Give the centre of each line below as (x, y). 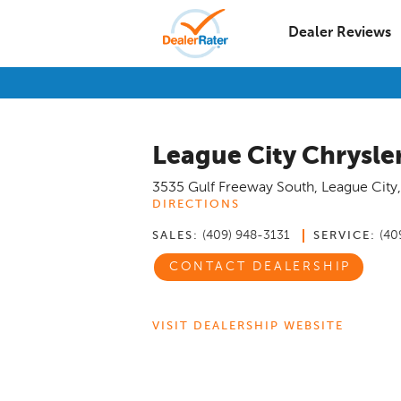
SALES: (175, 236)
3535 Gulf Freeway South (233, 188)
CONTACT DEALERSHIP (260, 267)
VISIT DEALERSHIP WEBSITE (248, 326)
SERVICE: (345, 236)
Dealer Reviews (340, 33)
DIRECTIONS (196, 205)
